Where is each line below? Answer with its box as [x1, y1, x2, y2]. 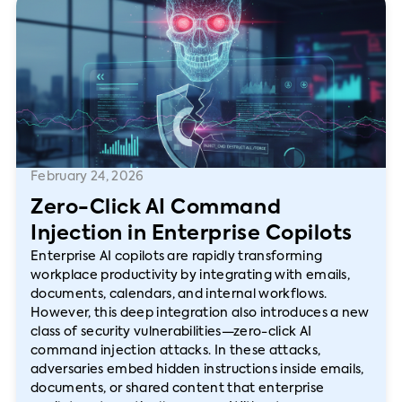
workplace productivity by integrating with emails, [31, 268, 351, 282]
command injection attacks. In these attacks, [31, 344, 321, 357]
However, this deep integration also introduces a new [31, 306, 370, 319]
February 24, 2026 [31, 170, 144, 183]
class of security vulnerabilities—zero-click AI [31, 325, 312, 338]
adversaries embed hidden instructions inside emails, [31, 363, 364, 376]
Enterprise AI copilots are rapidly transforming [31, 249, 323, 263]
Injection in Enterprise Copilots [31, 223, 353, 244]
